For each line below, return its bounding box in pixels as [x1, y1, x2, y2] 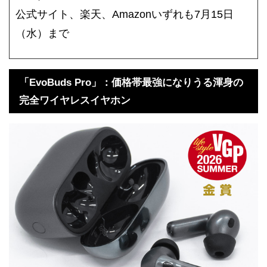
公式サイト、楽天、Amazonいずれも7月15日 [15, 8, 234, 20]
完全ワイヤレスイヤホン [19, 95, 131, 107]
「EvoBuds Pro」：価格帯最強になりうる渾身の [19, 77, 243, 89]
